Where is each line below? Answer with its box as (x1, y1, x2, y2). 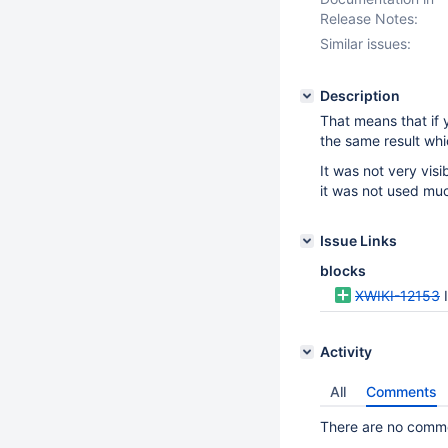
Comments (366, 383, 437, 400)
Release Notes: (320, 10, 418, 27)
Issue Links (320, 232, 397, 249)
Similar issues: (320, 35, 411, 52)
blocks (320, 262, 366, 279)
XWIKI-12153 (355, 287, 440, 304)
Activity (320, 343, 372, 360)
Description (320, 87, 400, 104)
